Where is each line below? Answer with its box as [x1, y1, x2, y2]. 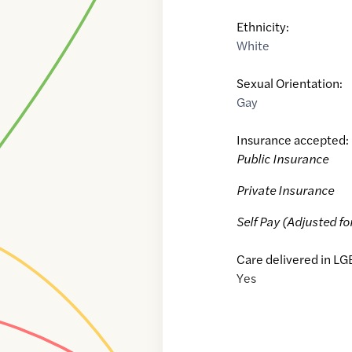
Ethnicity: [236, 17, 290, 36]
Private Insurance [236, 181, 335, 200]
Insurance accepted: [236, 130, 350, 149]
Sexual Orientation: [236, 74, 343, 93]
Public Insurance [236, 149, 329, 168]
